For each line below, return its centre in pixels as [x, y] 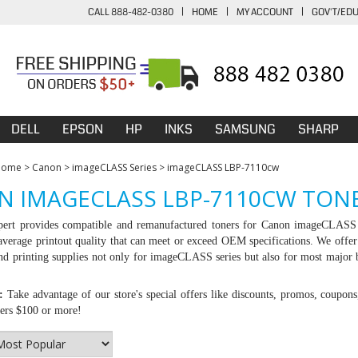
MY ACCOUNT [265, 12]
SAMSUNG [245, 129]
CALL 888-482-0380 [131, 12]
